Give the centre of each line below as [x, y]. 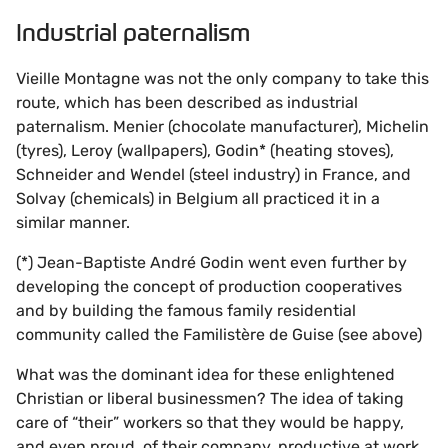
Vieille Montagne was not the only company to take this [222, 78]
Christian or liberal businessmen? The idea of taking [210, 398]
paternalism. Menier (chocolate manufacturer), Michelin [222, 126]
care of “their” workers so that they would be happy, [210, 422]
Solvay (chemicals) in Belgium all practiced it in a [198, 198]
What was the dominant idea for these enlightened [205, 374]
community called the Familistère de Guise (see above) [219, 334]
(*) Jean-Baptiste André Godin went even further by [211, 262]
